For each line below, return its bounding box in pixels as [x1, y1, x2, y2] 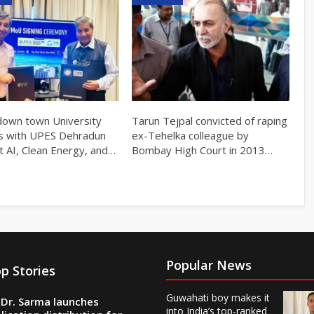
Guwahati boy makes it [165, 291, 270, 305]
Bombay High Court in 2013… [131, 142, 273, 157]
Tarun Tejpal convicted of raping [131, 113, 287, 128]
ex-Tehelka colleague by [131, 128, 249, 142]
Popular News [165, 257, 252, 274]
